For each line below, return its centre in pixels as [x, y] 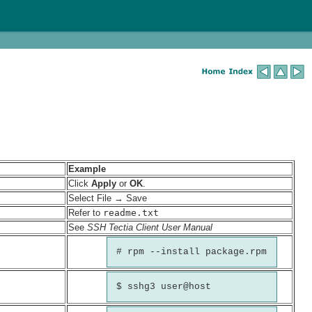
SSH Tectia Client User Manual [150, 227]
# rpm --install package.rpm [192, 252]
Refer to [86, 212]
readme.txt [131, 212]
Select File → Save [108, 198]
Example [87, 169]
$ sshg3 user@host [164, 287]
